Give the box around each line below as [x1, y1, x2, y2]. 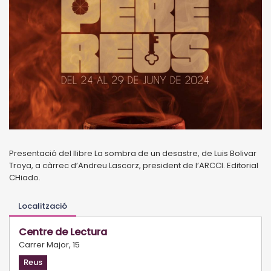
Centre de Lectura [19, 224, 107, 239]
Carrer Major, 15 [19, 238, 80, 250]
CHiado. [9, 171, 41, 183]
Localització [18, 200, 67, 212]
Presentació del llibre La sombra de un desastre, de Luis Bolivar [9, 147, 256, 159]
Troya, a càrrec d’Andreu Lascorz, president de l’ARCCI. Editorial [9, 159, 258, 171]
